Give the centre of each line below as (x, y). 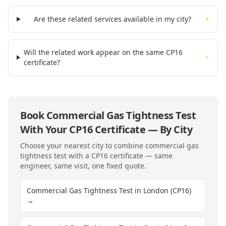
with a (79, 156)
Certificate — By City (142, 129)
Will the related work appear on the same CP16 (103, 52)
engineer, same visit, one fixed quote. (83, 166)
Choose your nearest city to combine (83, 146)
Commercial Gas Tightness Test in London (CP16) (109, 190)
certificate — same (140, 156)
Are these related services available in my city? (113, 19)
